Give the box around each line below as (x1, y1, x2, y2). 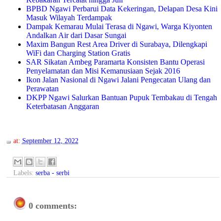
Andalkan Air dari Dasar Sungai (26, 31, 126, 40)
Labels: (13, 169, 36, 177)
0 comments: (29, 201, 77, 211)
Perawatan (26, 84, 59, 93)
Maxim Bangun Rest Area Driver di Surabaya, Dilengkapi (26, 40, 207, 49)
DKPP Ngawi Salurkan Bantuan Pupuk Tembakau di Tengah (26, 93, 217, 102)
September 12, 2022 (22, 137, 78, 145)
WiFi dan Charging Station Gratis (26, 49, 130, 58)
